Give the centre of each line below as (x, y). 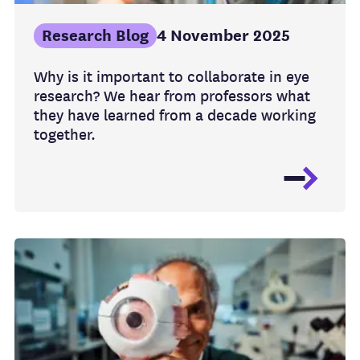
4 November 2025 (223, 36)
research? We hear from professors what (172, 96)
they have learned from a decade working (175, 116)
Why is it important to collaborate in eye (172, 77)
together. (65, 135)
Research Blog (95, 36)
